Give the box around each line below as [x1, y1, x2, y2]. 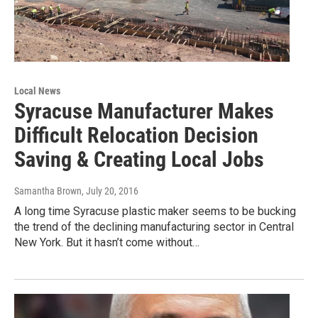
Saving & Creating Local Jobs [14, 146, 264, 172]
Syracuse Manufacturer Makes [14, 98, 274, 124]
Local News [14, 84, 60, 97]
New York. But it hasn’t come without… [14, 235, 199, 249]
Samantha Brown [14, 185, 82, 197]
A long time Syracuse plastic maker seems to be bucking [14, 204, 296, 218]
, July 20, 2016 [82, 185, 138, 197]
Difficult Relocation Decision [14, 122, 258, 148]
